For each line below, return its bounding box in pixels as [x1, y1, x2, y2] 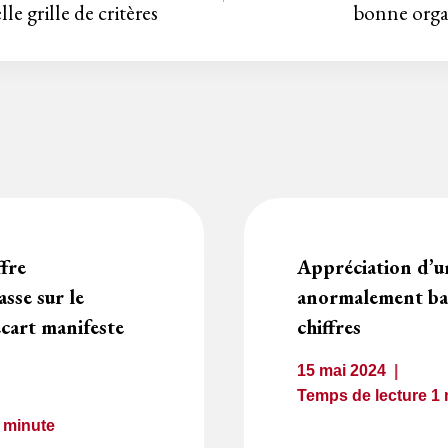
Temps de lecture [297, 386, 428, 404]
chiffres [297, 313, 362, 340]
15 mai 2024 [297, 361, 387, 379]
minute [3, 416, 56, 434]
